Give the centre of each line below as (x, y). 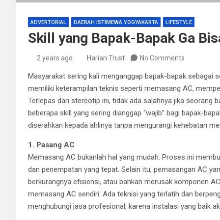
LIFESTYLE (179, 22)
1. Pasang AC (51, 145)
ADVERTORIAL (48, 22)
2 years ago (55, 58)
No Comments (162, 58)
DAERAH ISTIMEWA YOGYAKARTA (116, 22)
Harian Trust (106, 58)
